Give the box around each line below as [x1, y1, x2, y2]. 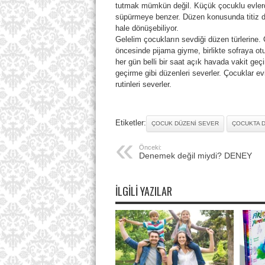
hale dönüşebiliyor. [115, 24, 179, 33]
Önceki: [138, 144, 161, 151]
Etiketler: [115, 118, 146, 128]
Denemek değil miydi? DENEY [138, 151, 252, 161]
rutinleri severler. [115, 80, 172, 89]
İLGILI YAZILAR [115, 183, 172, 199]
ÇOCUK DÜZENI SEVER [151, 120, 219, 127]
